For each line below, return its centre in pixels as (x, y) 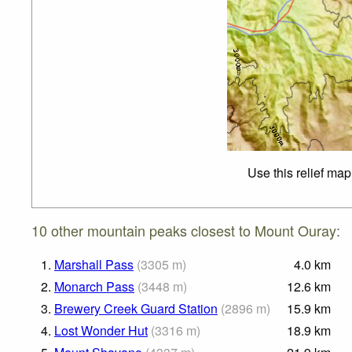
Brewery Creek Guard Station (136, 309)
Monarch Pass (94, 287)
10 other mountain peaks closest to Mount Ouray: (186, 231)
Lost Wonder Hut (101, 331)
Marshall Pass (94, 265)
